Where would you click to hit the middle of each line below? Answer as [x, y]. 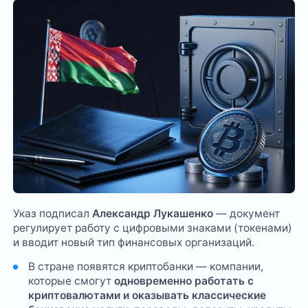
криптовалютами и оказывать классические [147, 296]
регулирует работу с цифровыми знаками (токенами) [153, 228]
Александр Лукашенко [153, 213]
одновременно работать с [184, 281]
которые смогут [71, 281]
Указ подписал [53, 213]
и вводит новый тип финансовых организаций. [134, 242]
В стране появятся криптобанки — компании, [145, 267]
